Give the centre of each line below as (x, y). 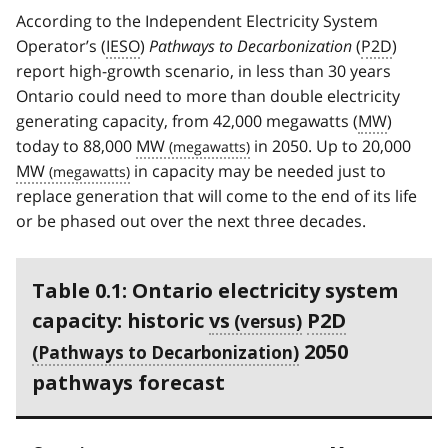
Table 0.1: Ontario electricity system (215, 290)
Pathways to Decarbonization (250, 45)
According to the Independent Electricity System (197, 20)
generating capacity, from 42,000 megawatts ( (187, 120)
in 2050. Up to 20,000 (330, 145)
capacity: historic (120, 320)
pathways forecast (128, 382)
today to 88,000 (76, 145)
